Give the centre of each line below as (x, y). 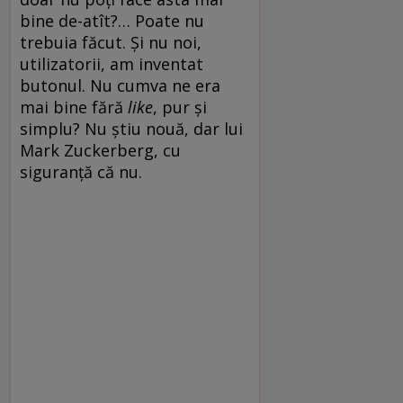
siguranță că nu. (81, 171)
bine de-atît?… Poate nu (112, 20)
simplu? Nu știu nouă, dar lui (131, 128)
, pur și (180, 107)
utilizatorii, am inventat (112, 63)
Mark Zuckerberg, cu (100, 150)
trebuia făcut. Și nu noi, (111, 42)
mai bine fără (74, 107)
